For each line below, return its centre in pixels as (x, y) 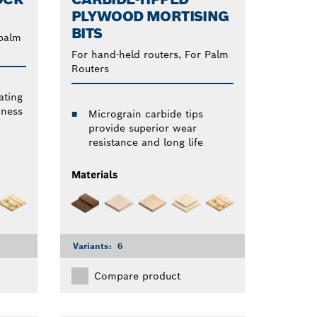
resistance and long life (145, 143)
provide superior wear (142, 128)
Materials (94, 175)
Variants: (93, 246)
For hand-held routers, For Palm (150, 55)
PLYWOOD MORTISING (150, 17)
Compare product (137, 276)
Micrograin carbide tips (145, 114)
